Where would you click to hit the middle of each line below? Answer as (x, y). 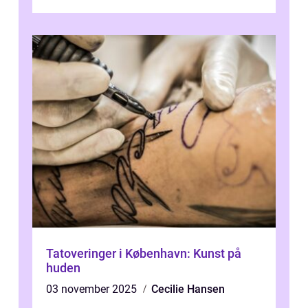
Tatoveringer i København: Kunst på (144, 254)
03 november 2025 (93, 289)
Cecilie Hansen (188, 289)
